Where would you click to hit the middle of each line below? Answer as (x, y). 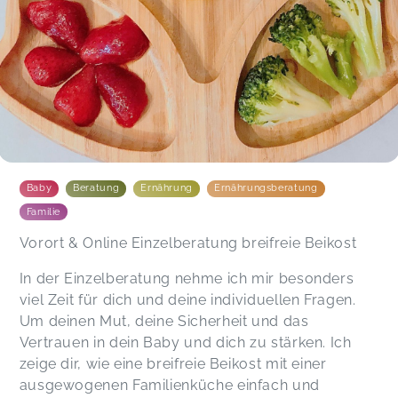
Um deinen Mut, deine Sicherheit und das (164, 321)
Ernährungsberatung (266, 188)
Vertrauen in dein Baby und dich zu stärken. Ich (185, 342)
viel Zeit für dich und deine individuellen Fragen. (187, 299)
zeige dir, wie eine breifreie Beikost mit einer (173, 363)
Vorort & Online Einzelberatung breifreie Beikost (188, 243)
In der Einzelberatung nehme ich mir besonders (187, 278)
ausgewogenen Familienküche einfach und (169, 385)
